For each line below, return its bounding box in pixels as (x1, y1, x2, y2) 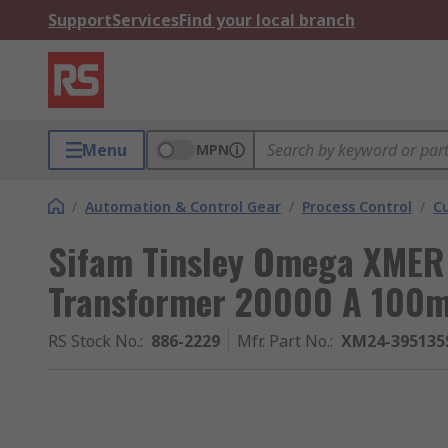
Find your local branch (179, 9, 355, 31)
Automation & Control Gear (85, 197, 281, 216)
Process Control (302, 197, 412, 216)
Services (112, 9, 179, 31)
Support (48, 9, 112, 31)
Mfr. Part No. (237, 330, 330, 352)
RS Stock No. (48, 330, 140, 352)
